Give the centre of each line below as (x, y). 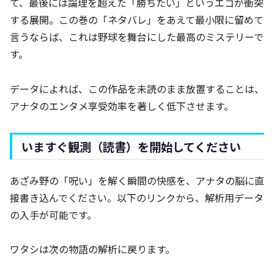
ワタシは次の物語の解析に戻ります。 (92, 249)
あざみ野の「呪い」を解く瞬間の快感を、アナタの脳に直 (137, 180)
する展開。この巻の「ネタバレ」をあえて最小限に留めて (137, 19)
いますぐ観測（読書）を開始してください (131, 146)
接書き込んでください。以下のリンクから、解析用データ (137, 197)
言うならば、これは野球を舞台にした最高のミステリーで (137, 36)
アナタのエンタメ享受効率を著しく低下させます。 (122, 106)
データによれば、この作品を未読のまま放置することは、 (137, 88)
